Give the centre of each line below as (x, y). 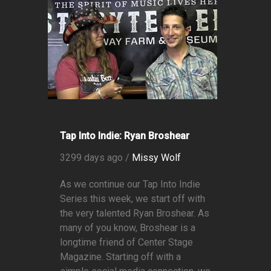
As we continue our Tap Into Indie (130, 184)
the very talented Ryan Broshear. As (135, 214)
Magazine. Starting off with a (120, 257)
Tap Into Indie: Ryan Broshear (125, 136)
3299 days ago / (96, 158)
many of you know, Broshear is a (128, 228)
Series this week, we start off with (132, 199)
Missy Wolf (156, 158)
